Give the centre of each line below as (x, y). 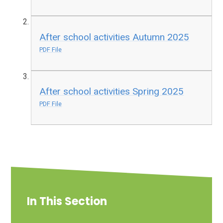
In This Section (67, 202)
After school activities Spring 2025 (112, 92)
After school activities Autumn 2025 (114, 37)
